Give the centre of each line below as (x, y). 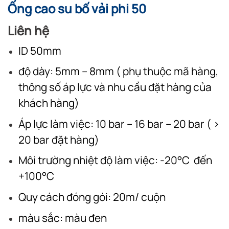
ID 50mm (40, 50)
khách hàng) (49, 103)
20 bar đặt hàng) (59, 139)
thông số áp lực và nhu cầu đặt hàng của (115, 87)
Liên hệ (28, 30)
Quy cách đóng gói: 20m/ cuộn (92, 197)
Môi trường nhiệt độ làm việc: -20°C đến (115, 160)
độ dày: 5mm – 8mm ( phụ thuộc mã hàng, (118, 71)
